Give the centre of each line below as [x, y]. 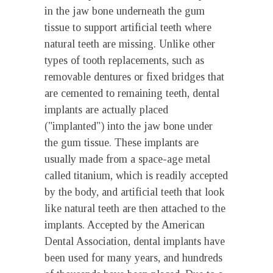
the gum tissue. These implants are [122, 143]
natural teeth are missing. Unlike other [130, 44]
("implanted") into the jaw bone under [129, 126]
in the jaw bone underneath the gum [125, 11]
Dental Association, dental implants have [135, 241]
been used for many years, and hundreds [133, 258]
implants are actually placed [106, 110]
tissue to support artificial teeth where [128, 27]
